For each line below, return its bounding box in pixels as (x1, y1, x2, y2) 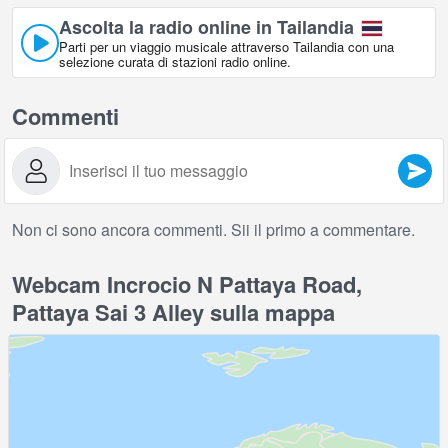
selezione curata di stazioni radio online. (59, 52, 291, 72)
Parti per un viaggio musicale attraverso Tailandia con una (59, 37, 394, 57)
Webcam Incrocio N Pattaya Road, (12, 268, 362, 301)
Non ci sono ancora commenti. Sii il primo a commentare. (12, 218, 415, 242)
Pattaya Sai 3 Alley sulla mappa (12, 296, 335, 329)
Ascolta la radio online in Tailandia (59, 14, 354, 41)
